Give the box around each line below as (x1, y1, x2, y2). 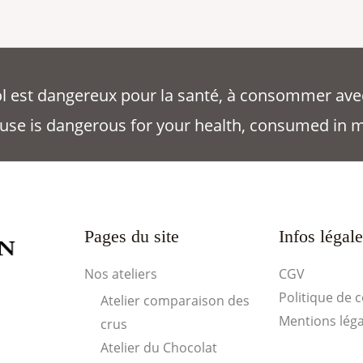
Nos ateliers (83, 264, 157, 283)
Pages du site (83, 226, 179, 247)
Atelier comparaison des (100, 291, 250, 310)
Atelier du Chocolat (100, 338, 217, 357)
